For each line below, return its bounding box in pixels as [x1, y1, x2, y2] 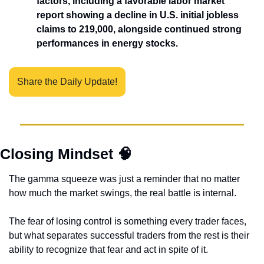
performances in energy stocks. [37, 38, 180, 48]
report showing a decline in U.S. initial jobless [37, 9, 239, 20]
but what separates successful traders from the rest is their [9, 230, 249, 240]
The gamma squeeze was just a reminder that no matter [9, 173, 240, 184]
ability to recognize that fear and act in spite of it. [9, 244, 208, 255]
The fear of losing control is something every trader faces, [9, 216, 246, 226]
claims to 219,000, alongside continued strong [37, 24, 242, 34]
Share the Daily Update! [17, 76, 117, 87]
